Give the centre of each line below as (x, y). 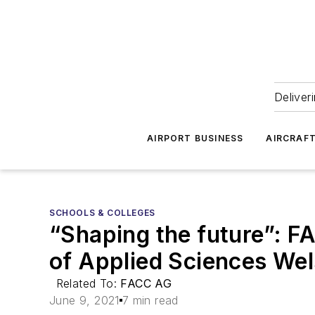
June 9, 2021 (84, 300)
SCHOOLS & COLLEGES (102, 213)
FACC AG (146, 283)
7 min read (150, 300)
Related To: (88, 283)
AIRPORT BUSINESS (195, 138)
